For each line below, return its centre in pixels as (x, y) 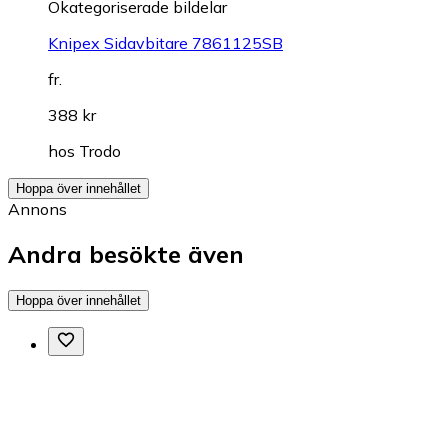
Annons (37, 209)
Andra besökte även (126, 254)
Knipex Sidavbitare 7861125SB (165, 43)
